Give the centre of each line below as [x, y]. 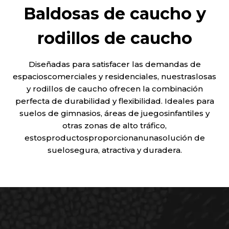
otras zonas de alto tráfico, [114, 125]
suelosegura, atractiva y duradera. [114, 150]
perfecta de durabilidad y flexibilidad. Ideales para [114, 101]
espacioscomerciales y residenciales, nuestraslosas [114, 76]
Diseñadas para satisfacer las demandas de [114, 64]
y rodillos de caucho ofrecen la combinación [114, 89]
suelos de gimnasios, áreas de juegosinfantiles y [114, 113]
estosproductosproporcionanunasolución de [114, 138]
